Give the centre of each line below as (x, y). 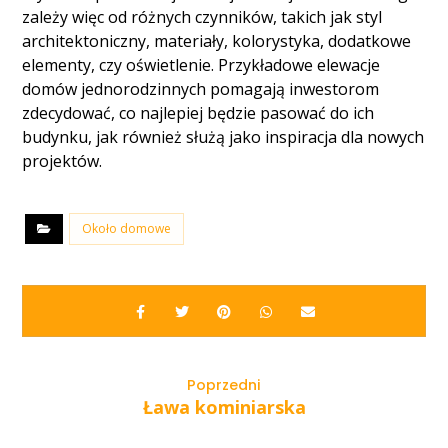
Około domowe (127, 228)
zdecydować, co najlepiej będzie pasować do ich (198, 113)
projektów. (62, 161)
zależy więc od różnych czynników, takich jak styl (202, 17)
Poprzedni (224, 385)
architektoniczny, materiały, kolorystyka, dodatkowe (217, 41)
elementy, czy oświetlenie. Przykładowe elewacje (201, 65)
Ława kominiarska (224, 407)
